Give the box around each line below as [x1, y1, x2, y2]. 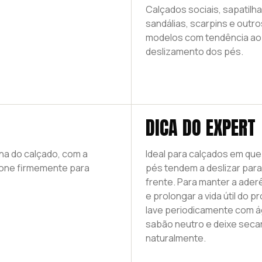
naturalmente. [145, 232, 206, 244]
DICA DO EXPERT [145, 113, 256, 142]
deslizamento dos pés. [145, 45, 243, 58]
